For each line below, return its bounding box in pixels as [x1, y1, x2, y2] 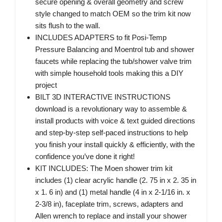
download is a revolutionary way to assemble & [35, 105, 187, 113]
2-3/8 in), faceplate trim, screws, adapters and [35, 200, 183, 209]
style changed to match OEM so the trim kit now [35, 9, 191, 18]
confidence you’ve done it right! [35, 152, 135, 161]
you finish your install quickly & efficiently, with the [35, 140, 195, 149]
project [35, 81, 57, 90]
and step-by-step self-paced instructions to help [35, 128, 188, 137]
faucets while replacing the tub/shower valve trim [35, 57, 192, 66]
